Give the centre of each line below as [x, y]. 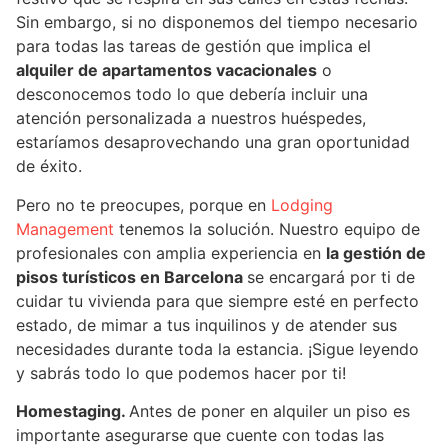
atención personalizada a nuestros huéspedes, [191, 118]
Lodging [302, 204]
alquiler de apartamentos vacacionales [166, 70]
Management [65, 228]
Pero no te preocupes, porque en [143, 204]
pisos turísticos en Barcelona [131, 276]
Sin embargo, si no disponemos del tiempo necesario [217, 22]
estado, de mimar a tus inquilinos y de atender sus [206, 324]
